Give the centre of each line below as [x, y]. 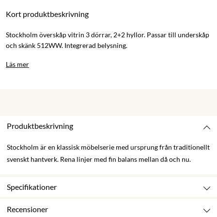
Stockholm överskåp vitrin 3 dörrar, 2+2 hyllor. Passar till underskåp [108, 34]
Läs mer [17, 64]
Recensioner [27, 209]
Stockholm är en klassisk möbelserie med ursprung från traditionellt [108, 147]
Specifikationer [32, 186]
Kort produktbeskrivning [47, 14]
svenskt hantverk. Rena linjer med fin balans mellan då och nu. [99, 159]
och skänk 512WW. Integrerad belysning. [67, 45]
